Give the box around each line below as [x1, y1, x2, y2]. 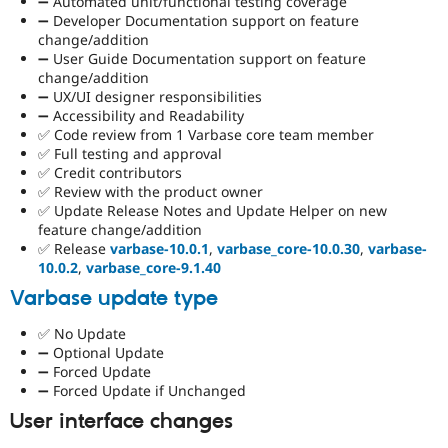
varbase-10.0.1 [110, 239, 209, 259]
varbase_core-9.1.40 [86, 258, 221, 278]
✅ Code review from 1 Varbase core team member [38, 125, 374, 145]
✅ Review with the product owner [38, 182, 263, 202]
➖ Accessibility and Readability [38, 106, 244, 126]
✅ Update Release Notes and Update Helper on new [38, 201, 387, 221]
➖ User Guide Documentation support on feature [38, 49, 366, 69]
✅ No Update [38, 323, 126, 343]
